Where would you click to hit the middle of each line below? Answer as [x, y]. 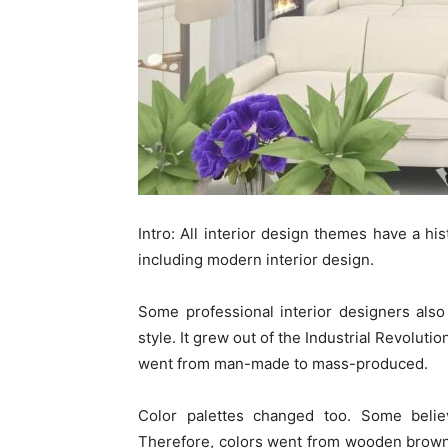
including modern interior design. [258, 259]
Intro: [159, 233]
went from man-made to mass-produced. [285, 363]
